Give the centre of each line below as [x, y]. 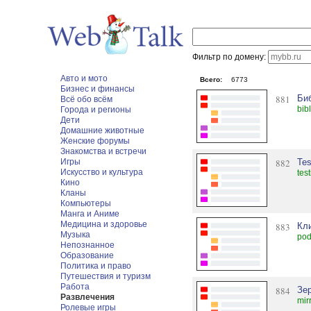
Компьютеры [86, 203]
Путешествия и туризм [106, 276]
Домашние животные [103, 131]
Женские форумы [95, 141]
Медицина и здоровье [104, 224]
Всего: [211, 79]
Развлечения [88, 297]
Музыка [76, 235]
